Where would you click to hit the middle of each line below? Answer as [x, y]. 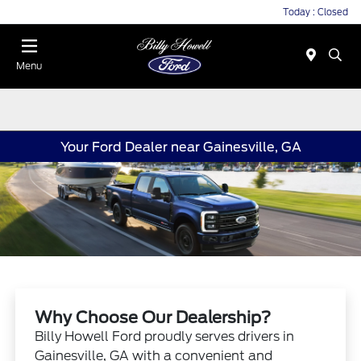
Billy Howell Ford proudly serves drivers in [165, 337]
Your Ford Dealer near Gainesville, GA [180, 147]
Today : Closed [315, 12]
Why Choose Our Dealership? [153, 318]
